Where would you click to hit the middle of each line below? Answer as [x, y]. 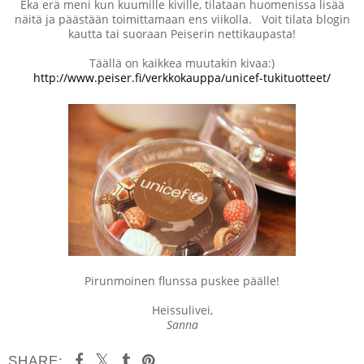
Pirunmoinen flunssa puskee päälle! [182, 280]
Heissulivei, [182, 310]
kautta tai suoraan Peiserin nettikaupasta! [182, 34]
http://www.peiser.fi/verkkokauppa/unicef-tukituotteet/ [182, 78]
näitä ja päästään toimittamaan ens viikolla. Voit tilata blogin [182, 19]
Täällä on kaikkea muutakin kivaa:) [182, 63]
